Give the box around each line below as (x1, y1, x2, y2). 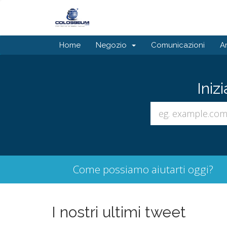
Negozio (96, 41, 131, 50)
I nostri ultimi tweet (52, 203, 186, 221)
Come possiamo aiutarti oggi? (72, 162, 213, 176)
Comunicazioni (151, 41, 205, 50)
